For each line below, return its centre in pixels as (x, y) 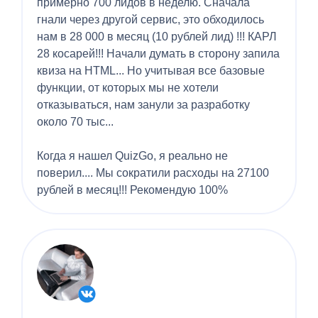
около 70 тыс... (75, 122)
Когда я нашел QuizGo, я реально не (132, 156)
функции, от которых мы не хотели (128, 88)
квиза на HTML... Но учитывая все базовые (151, 71)
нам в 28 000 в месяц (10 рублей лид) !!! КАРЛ (157, 37)
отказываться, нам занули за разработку (143, 105)
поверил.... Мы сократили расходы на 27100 (153, 173)
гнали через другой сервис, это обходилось (150, 20)
